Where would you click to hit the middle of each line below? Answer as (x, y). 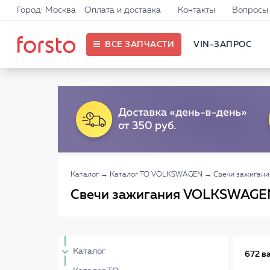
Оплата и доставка (123, 10)
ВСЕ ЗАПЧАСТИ (140, 45)
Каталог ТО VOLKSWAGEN (156, 175)
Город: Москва (46, 10)
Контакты (196, 10)
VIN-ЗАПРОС (222, 45)
